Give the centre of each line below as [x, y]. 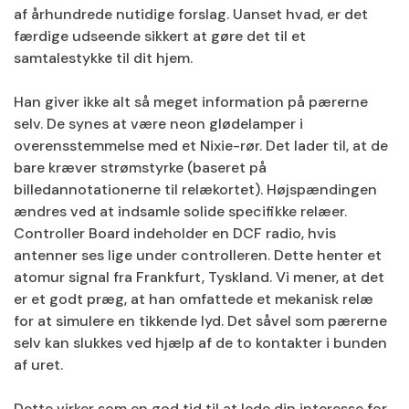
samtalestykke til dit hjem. [103, 58]
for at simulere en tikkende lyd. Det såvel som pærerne [200, 321]
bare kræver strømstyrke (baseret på [140, 168]
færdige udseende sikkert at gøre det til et [160, 36]
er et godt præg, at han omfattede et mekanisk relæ [194, 299]
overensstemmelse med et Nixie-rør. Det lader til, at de [201, 146]
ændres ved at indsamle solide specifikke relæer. [180, 211]
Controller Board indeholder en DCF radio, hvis [175, 233]
